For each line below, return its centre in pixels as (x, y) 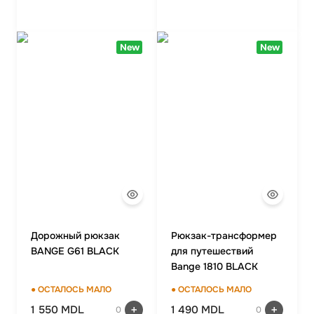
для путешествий (212, 251)
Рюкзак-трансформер (224, 235)
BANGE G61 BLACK (75, 251)
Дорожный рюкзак (75, 235)
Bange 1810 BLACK (214, 266)
